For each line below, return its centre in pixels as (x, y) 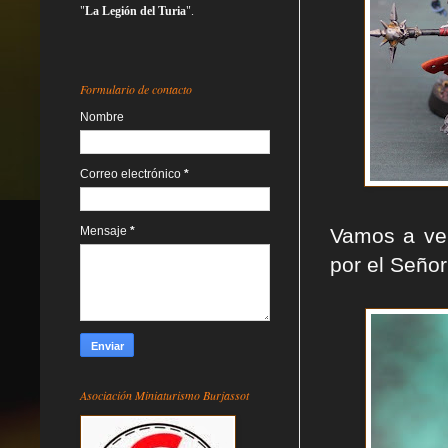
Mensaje (105, 230)
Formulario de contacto (136, 88)
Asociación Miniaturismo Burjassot (164, 394)
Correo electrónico (132, 173)
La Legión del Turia (135, 10)
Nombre (102, 116)
